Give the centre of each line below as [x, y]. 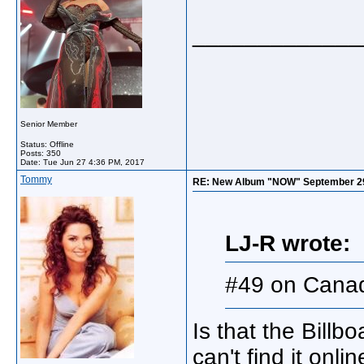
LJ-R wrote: [288, 243]
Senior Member [49, 124]
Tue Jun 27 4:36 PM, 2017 [94, 162]
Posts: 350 [41, 153]
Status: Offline [47, 144]
